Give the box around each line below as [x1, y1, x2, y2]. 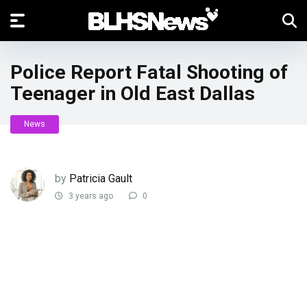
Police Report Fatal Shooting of [10, 61, 288, 84]
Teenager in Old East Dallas [10, 82, 255, 105]
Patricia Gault [69, 171, 132, 185]
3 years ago [66, 191, 113, 201]
